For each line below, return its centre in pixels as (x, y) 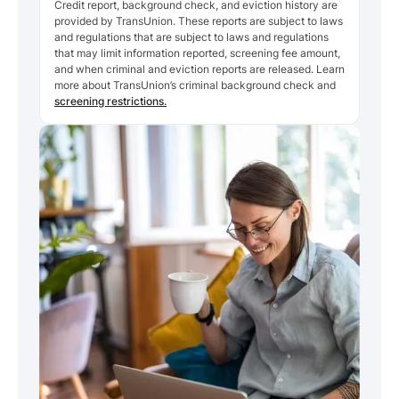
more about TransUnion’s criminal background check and (195, 85)
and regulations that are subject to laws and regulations (191, 37)
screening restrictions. (110, 101)
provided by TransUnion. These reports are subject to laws (199, 20)
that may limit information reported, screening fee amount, (197, 53)
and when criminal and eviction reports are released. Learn (199, 69)
